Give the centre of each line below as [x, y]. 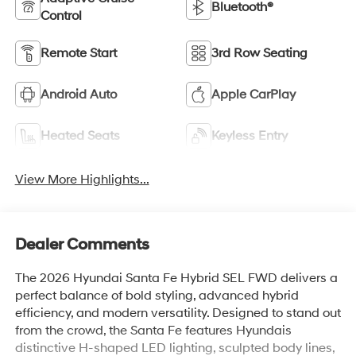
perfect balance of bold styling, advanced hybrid [157, 295]
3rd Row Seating [259, 54]
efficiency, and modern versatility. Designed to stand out [178, 313]
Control [61, 16]
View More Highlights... [82, 180]
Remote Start [78, 54]
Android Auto [78, 95]
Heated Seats [80, 136]
